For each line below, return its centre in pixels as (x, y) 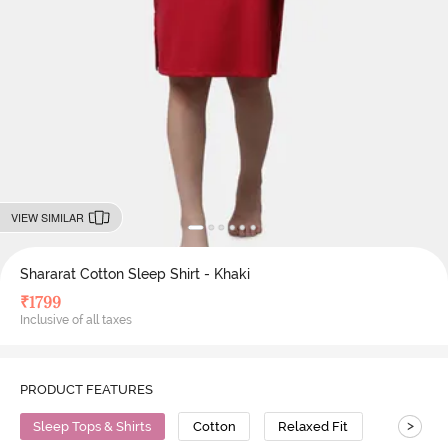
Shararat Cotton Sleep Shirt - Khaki (134, 273)
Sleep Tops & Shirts (92, 426)
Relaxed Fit (313, 426)
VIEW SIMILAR (47, 217)
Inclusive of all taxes (75, 319)
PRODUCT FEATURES (86, 389)
